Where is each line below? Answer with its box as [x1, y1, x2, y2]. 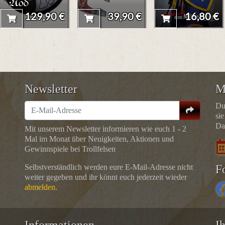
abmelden [25, 182, 55, 191]
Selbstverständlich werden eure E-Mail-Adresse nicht [25, 162, 193, 171]
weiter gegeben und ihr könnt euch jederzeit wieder [25, 172, 187, 181]
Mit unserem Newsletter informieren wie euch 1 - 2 [25, 124, 186, 133]
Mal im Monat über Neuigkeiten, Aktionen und [25, 134, 174, 143]
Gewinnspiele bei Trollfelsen [25, 144, 116, 153]
